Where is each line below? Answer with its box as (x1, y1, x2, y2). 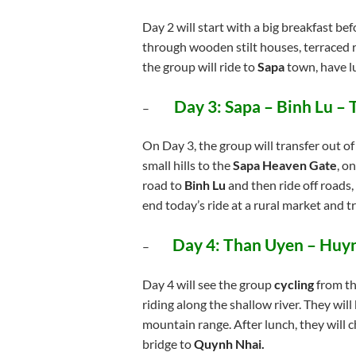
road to (141, 177, 184, 193)
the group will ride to (141, 58, 257, 74)
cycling (273, 277, 314, 292)
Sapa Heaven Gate (232, 157, 337, 173)
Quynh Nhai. (193, 336, 265, 352)
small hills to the (141, 157, 233, 173)
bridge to (141, 336, 194, 352)
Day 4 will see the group (141, 277, 274, 292)
